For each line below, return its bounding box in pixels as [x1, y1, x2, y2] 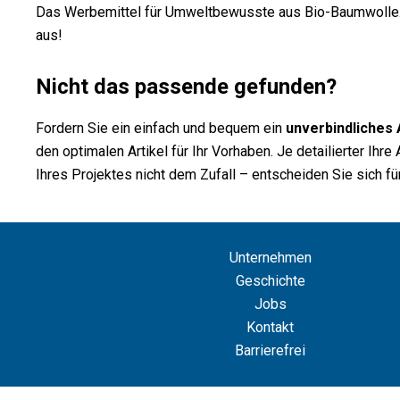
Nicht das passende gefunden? [36, 73, 337, 99]
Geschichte [235, 271, 305, 289]
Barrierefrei [235, 341, 306, 359]
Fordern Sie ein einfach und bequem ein [36, 119, 286, 137]
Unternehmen [229, 248, 312, 266]
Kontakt [246, 318, 295, 336]
